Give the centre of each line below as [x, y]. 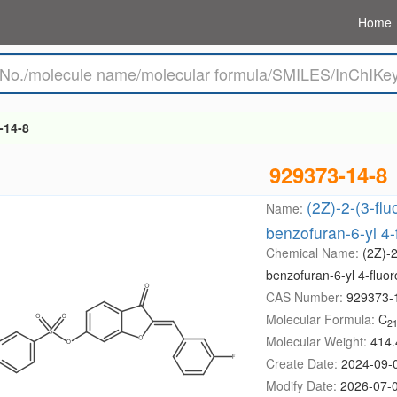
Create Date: [303, 363]
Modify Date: [303, 385]
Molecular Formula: [322, 319]
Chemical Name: [314, 253]
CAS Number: [306, 297]
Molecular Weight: [318, 341]
